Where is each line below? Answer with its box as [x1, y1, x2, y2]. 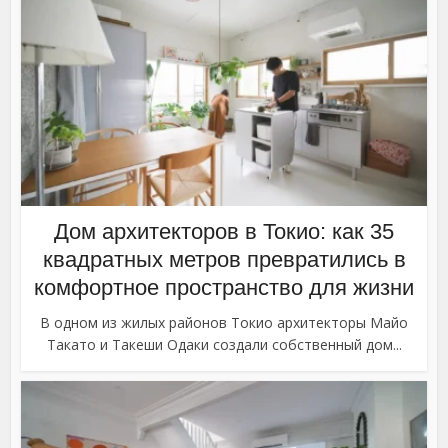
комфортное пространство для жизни [34, 275, 414, 301]
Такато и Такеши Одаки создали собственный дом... [46, 335, 402, 355]
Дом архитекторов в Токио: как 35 [54, 219, 394, 245]
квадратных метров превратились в [42, 247, 406, 273]
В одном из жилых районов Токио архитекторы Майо [40, 313, 408, 333]
